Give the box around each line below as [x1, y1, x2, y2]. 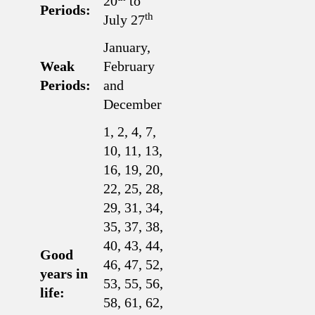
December [103, 96, 162, 112]
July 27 [103, 12, 145, 27]
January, [103, 39, 150, 55]
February [103, 58, 155, 74]
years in [40, 266, 88, 281]
